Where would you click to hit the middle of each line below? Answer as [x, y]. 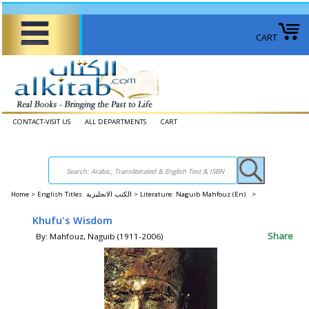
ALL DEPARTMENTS [116, 122]
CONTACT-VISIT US [42, 122]
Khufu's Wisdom [72, 221]
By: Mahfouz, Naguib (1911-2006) [100, 236]
